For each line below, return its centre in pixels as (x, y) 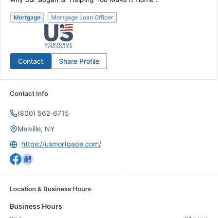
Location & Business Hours (50, 189)
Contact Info (29, 93)
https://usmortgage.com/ (61, 144)
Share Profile (79, 61)
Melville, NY (36, 129)
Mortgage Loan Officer (82, 17)
